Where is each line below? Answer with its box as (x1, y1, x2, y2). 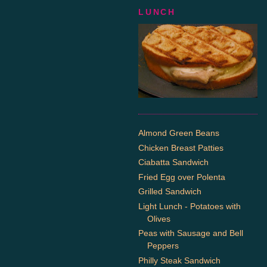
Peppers (147, 241, 179, 250)
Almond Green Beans (138, 128, 219, 138)
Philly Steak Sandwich (138, 255, 221, 265)
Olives (147, 213, 170, 223)
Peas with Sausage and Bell (138, 228, 243, 238)
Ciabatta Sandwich (138, 157, 209, 167)
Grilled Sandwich (138, 187, 201, 196)
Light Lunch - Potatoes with (138, 201, 241, 211)
